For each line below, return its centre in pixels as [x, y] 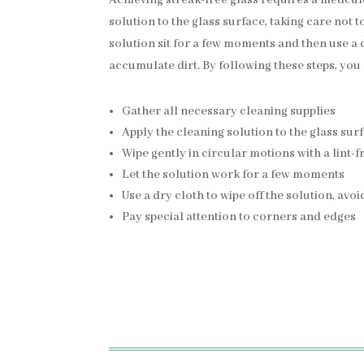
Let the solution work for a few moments [234, 175]
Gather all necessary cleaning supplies [229, 112]
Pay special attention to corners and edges [239, 217]
